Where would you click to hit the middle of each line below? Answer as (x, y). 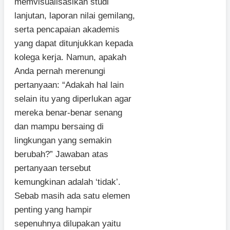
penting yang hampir (53, 210)
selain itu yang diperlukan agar (73, 99)
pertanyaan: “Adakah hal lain (69, 85)
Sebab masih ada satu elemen (72, 196)
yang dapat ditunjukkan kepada (74, 44)
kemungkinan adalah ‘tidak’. (68, 182)
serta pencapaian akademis (67, 30)
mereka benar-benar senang (68, 113)
